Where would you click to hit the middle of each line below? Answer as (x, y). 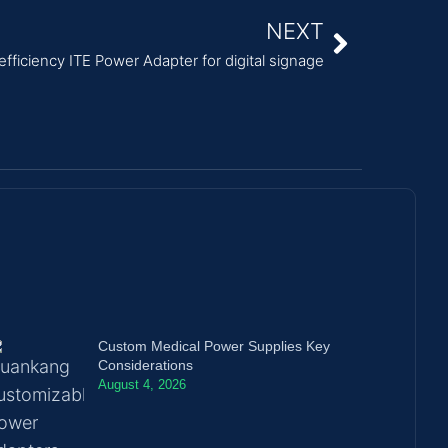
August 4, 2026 (142, 384)
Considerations (146, 364)
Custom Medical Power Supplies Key (214, 345)
